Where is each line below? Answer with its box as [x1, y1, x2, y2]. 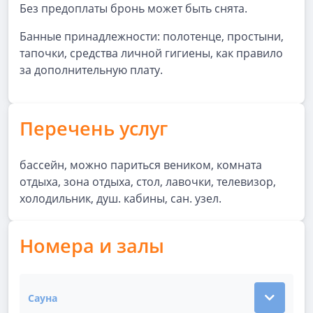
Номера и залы [20, 233, 164, 259]
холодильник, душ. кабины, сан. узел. [20, 191, 221, 206]
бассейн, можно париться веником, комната [20, 157, 262, 173]
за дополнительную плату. [20, 62, 163, 78]
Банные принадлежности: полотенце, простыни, [20, 29, 284, 44]
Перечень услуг [20, 115, 168, 141]
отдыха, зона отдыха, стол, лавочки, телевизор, [20, 174, 276, 189]
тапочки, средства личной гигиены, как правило [20, 45, 283, 61]
